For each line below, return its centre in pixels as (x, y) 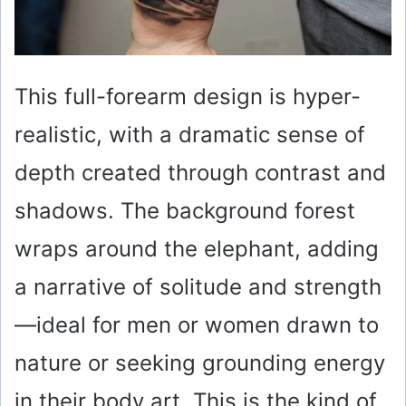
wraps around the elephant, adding (197, 248)
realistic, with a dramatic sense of (190, 134)
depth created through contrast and (200, 172)
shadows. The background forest (185, 210)
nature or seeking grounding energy (200, 362)
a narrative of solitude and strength (198, 286)
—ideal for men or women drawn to (197, 324)
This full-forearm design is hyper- (188, 96)
